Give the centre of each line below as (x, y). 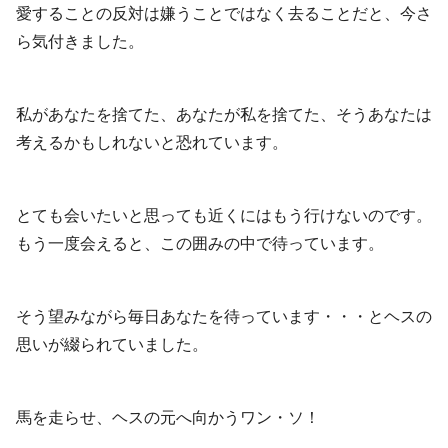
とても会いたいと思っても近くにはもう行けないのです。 (224, 215)
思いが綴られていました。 (112, 344)
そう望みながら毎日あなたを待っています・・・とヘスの (224, 316)
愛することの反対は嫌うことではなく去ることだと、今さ (224, 14)
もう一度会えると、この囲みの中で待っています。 (200, 243)
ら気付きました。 (80, 42)
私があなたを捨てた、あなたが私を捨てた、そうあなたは (224, 115)
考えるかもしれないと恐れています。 (152, 143)
